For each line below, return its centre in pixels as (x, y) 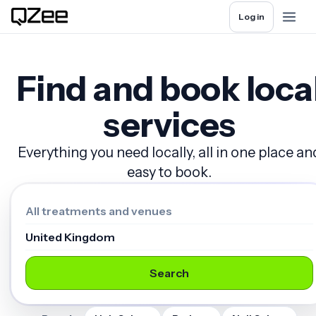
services (169, 124)
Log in (251, 17)
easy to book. (169, 172)
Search (169, 273)
